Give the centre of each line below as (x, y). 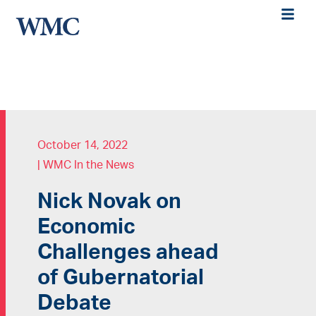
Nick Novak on (109, 201)
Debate (74, 303)
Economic (86, 227)
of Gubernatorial (120, 278)
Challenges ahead (128, 252)
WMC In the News (88, 165)
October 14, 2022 (82, 145)
